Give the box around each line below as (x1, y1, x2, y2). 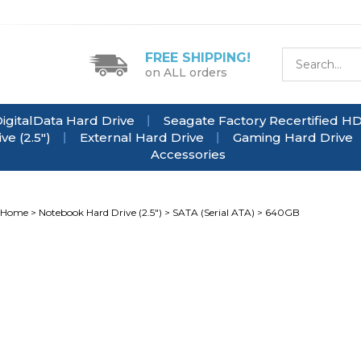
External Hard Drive (80, 130, 204, 145)
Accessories (150, 147, 226, 162)
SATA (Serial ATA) (172, 206, 255, 218)
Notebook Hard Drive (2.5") (39, 206, 162, 218)
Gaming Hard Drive (233, 130, 353, 145)
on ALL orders (145, 64, 227, 80)
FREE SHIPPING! (145, 49, 251, 65)
